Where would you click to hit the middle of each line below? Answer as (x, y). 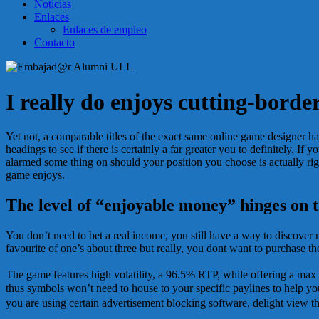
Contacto (54, 43)
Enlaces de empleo (105, 30)
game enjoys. (35, 175)
